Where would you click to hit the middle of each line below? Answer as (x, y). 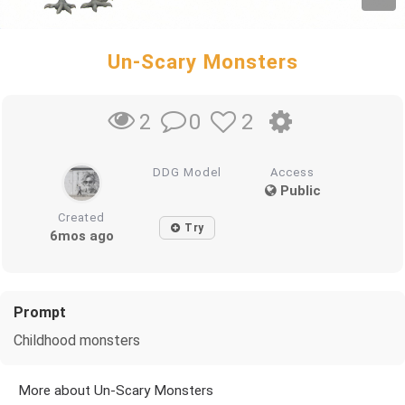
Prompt (40, 312)
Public (298, 190)
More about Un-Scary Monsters (116, 390)
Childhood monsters (77, 340)
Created (82, 217)
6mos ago (81, 235)
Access (293, 172)
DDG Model (188, 172)
